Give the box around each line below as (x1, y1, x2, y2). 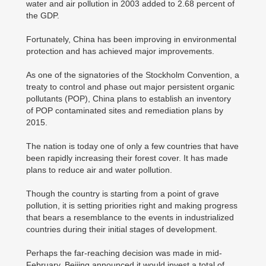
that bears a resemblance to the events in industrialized (26, 213, 234, 222)
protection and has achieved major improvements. (26, 46, 214, 56)
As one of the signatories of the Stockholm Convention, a (26, 70, 239, 80)
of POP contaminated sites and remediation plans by (26, 106, 223, 115)
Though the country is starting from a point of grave (26, 189, 219, 198)
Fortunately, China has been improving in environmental (26, 34, 236, 44)
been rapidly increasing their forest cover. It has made (26, 153, 228, 163)
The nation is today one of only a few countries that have (26, 141, 239, 151)
